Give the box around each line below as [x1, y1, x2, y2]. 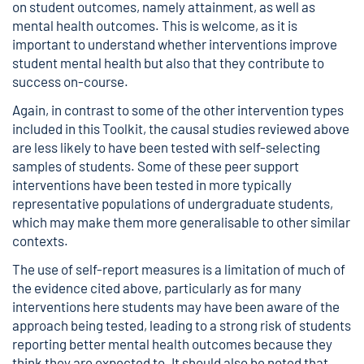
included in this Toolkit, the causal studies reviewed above [12, 120, 349, 136]
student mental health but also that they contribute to [12, 54, 324, 71]
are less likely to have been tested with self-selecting [12, 139, 320, 155]
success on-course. [12, 73, 128, 89]
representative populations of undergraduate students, [12, 195, 333, 211]
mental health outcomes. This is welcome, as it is [12, 17, 297, 33]
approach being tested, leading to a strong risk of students [12, 317, 351, 333]
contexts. [12, 232, 68, 249]
